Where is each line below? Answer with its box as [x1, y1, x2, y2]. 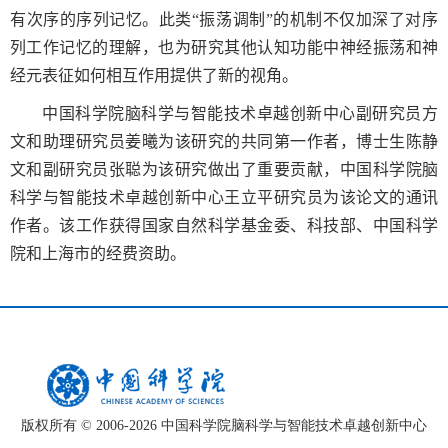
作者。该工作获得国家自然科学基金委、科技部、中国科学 [10, 216, 438, 234]
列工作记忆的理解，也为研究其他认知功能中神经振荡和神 [10, 38, 438, 56]
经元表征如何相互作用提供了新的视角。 [10, 66, 298, 84]
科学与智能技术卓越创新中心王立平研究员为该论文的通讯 [10, 188, 438, 206]
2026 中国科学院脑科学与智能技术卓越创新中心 [129, 417, 427, 433]
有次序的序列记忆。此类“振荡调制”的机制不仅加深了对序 [10, 10, 438, 28]
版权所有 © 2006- [21, 417, 129, 433]
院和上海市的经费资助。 [10, 244, 186, 262]
